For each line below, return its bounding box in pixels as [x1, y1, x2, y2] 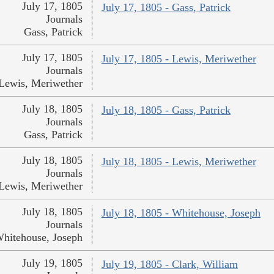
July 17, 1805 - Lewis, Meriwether [101, 53, 256, 65]
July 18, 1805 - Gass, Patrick [101, 104, 231, 117]
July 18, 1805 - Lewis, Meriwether [101, 155, 256, 168]
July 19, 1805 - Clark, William [101, 258, 238, 271]
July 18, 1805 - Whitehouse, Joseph [101, 207, 261, 220]
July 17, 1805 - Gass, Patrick [101, 1, 231, 14]
